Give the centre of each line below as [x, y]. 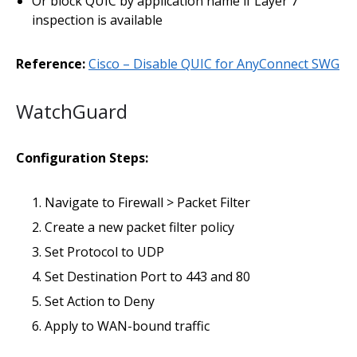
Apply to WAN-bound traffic [127, 326]
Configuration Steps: [82, 158]
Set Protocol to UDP [104, 252]
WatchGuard [72, 111]
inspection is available [97, 20]
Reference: [51, 64]
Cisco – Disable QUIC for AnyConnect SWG [214, 64]
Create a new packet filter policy [139, 227]
